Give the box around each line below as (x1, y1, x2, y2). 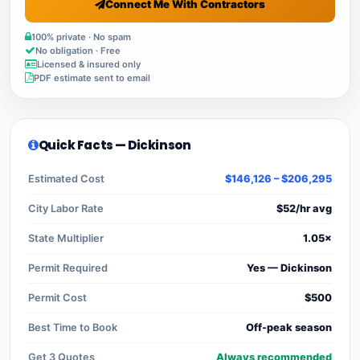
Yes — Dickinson (247, 261, 332, 274)
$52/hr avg (276, 202, 332, 215)
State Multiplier (28, 231, 104, 244)
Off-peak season (246, 321, 332, 333)
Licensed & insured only (37, 58, 141, 70)
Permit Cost (28, 291, 87, 304)
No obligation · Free (35, 44, 121, 56)
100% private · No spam (31, 31, 131, 43)
